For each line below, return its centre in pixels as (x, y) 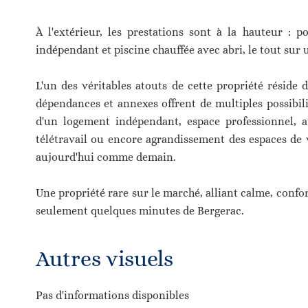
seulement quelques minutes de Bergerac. (140, 211)
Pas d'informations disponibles (112, 295)
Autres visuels (104, 258)
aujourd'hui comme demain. (106, 157)
